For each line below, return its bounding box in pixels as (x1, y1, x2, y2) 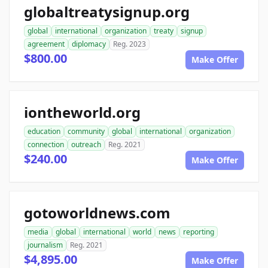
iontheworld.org (24, 102, 141, 122)
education (28, 126, 60, 136)
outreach (71, 139, 101, 150)
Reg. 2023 (113, 39, 146, 49)
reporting (183, 227, 214, 237)
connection (28, 139, 64, 150)
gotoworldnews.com (24, 203, 170, 223)
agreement (28, 39, 65, 49)
